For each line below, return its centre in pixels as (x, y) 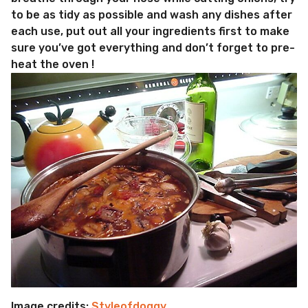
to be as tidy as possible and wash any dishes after (152, 14)
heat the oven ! (53, 64)
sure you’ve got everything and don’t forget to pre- (153, 47)
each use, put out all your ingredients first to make (150, 31)
